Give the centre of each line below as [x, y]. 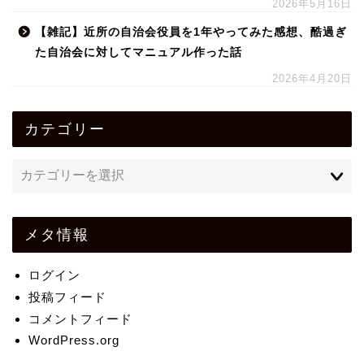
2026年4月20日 [312, 79]
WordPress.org [74, 340]
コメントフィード [80, 319]
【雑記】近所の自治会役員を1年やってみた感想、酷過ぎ [191, 32]
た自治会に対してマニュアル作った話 [139, 53]
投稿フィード [67, 297]
